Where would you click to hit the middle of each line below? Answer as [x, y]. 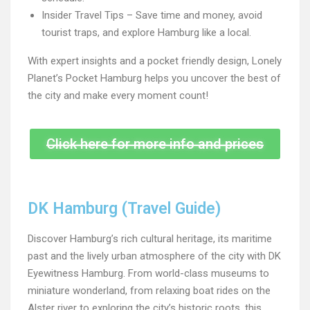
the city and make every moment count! [118, 95]
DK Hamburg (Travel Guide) [124, 209]
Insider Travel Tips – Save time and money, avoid [152, 15]
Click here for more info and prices [155, 144]
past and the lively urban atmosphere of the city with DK [154, 256]
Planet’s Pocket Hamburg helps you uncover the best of [154, 78]
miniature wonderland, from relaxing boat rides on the [149, 291]
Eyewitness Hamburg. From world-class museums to [148, 273]
